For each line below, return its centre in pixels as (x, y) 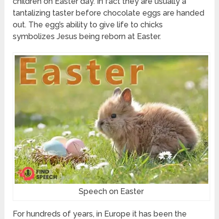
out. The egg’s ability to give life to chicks (88, 24)
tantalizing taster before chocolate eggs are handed (109, 13)
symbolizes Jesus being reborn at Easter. (87, 36)
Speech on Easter (111, 192)
